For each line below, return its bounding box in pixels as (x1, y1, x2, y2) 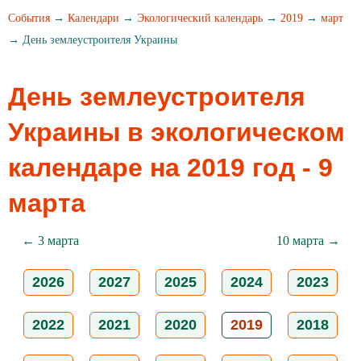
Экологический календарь (137, 12, 263, 24)
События (8, 12, 50, 24)
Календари (68, 12, 119, 24)
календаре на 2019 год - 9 (8, 153, 333, 182)
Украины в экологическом (8, 118, 345, 147)
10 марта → (276, 234, 340, 247)
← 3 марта (21, 234, 79, 247)
